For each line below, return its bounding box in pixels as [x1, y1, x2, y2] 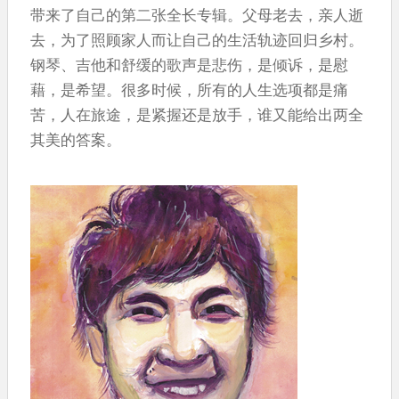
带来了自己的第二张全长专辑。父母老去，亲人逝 [30, 4, 363, 25]
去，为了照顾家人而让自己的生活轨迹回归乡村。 [30, 28, 363, 50]
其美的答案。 [30, 128, 121, 150]
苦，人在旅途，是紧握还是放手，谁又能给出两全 [30, 103, 363, 125]
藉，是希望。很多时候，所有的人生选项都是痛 [30, 78, 348, 100]
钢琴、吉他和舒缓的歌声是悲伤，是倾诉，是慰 [30, 53, 348, 75]
